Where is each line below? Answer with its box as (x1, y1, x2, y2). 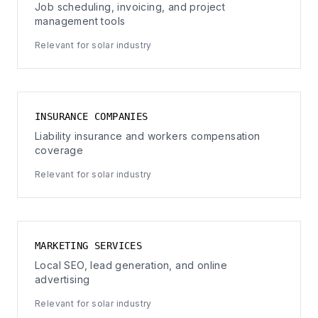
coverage (35, 144, 84, 156)
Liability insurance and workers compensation (35, 130, 261, 142)
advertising (35, 273, 90, 285)
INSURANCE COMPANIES (35, 111, 148, 122)
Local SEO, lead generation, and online (35, 259, 228, 271)
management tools (35, 15, 126, 27)
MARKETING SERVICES (35, 240, 143, 251)
